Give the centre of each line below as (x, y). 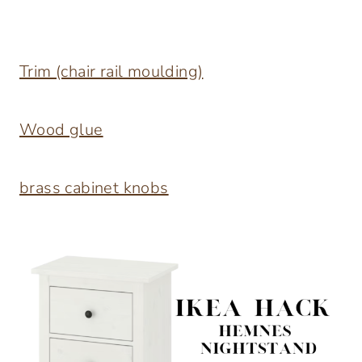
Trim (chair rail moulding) (112, 72)
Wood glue (61, 130)
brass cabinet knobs (94, 188)
